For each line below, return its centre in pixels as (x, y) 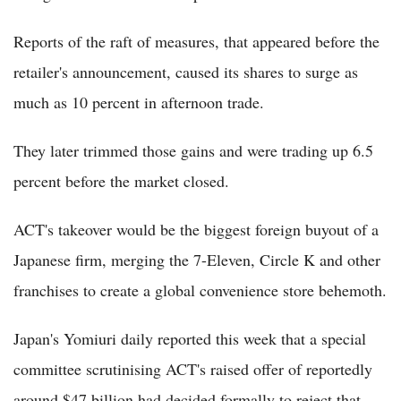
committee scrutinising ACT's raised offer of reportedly (193, 369)
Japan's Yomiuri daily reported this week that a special (190, 339)
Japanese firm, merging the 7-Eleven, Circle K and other (197, 260)
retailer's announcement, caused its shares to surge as (186, 72)
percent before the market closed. (121, 181)
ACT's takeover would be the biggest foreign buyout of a (196, 230)
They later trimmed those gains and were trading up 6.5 (193, 151)
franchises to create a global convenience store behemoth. (200, 290)
